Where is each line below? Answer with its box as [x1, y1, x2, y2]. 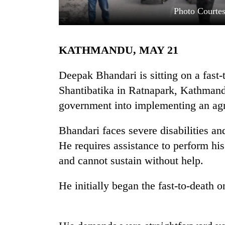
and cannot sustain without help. [59, 154, 203, 167]
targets [10, 137, 37, 147]
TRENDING [10, 100, 52, 109]
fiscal [10, 190, 30, 200]
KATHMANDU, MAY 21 [67, 44, 178, 57]
